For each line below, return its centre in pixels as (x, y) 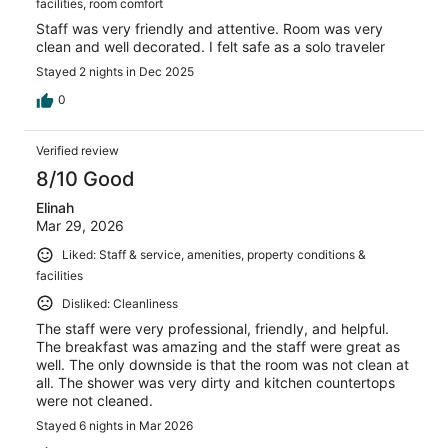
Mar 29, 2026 (80, 225)
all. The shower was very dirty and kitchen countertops (215, 383)
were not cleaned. (94, 401)
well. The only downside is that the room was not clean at (222, 365)
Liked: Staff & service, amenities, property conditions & (214, 254)
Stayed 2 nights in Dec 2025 (115, 71)
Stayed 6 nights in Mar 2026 (114, 426)
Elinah (55, 207)
